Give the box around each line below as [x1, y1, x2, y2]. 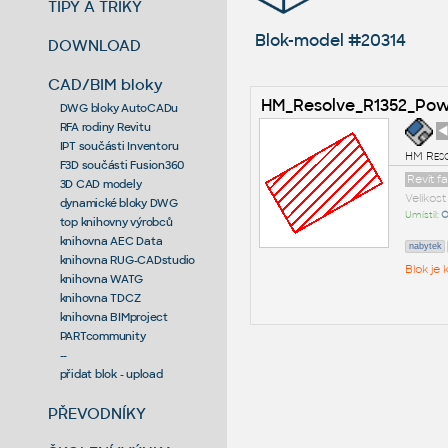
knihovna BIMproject [59, 309, 168, 324]
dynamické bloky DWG [59, 195, 178, 210]
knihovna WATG [59, 271, 143, 286]
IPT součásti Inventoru [59, 138, 180, 153]
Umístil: [404, 208, 441, 221]
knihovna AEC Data [59, 233, 163, 248]
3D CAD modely [59, 176, 142, 191]
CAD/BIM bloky [48, 74, 164, 94]
